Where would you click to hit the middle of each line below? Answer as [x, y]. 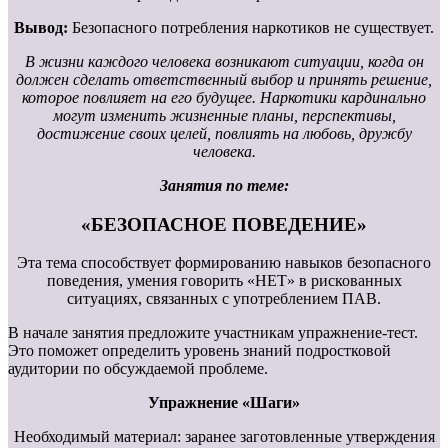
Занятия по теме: [224, 185]
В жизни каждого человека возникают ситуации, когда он [224, 61]
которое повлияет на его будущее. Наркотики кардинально [224, 97]
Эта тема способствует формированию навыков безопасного [224, 263]
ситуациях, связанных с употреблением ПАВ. [224, 299]
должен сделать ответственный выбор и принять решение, [224, 79]
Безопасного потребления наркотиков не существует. [251, 27]
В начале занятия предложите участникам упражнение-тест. [213, 333]
